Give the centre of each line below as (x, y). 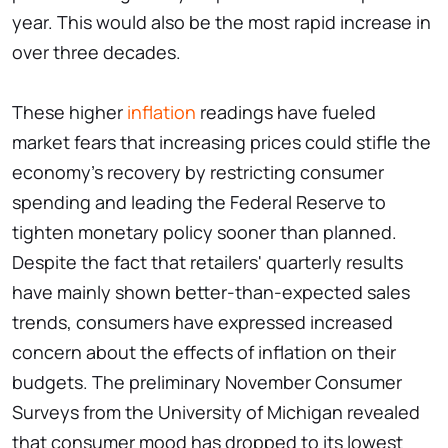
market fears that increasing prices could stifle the (221, 142)
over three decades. (96, 52)
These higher (69, 112)
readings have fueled (286, 112)
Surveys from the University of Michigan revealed (216, 412)
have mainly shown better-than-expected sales (211, 292)
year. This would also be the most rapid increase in (221, 22)
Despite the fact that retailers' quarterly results (207, 262)
